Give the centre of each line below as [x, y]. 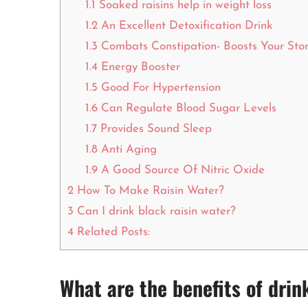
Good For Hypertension [159, 88]
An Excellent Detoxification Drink [185, 26]
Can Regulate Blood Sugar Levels [187, 109]
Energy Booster [139, 67]
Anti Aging [127, 150]
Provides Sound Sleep [154, 129]
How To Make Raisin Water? [149, 191]
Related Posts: [112, 232]
